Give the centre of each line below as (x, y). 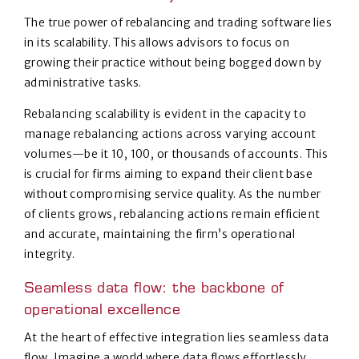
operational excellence (102, 311)
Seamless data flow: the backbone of (154, 290)
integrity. (51, 254)
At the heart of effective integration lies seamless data (177, 338)
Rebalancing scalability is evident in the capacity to (165, 114)
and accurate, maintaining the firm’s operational (160, 234)
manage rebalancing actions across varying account (170, 134)
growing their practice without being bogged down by (173, 63)
